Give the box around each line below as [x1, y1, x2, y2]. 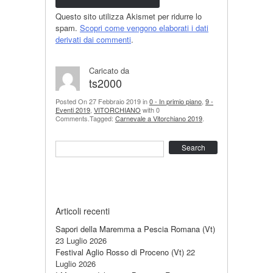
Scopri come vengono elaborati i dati [80, 22, 208, 34]
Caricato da [89, 65, 129, 76]
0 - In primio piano [149, 96, 202, 106]
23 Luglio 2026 [55, 235, 107, 246]
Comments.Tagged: [55, 113, 115, 123]
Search [55, 141, 80, 152]
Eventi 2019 [55, 105, 90, 115]
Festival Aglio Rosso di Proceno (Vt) [55, 246, 184, 258]
